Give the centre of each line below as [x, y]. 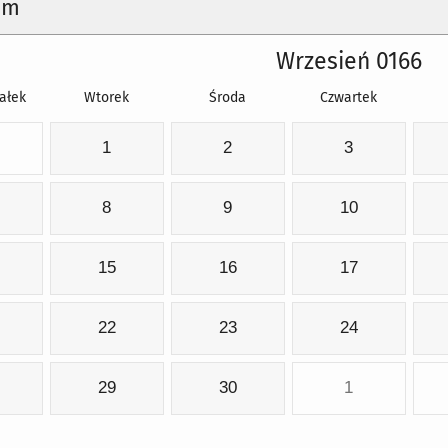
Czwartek [348, 98]
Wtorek [106, 98]
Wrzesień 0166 [349, 62]
